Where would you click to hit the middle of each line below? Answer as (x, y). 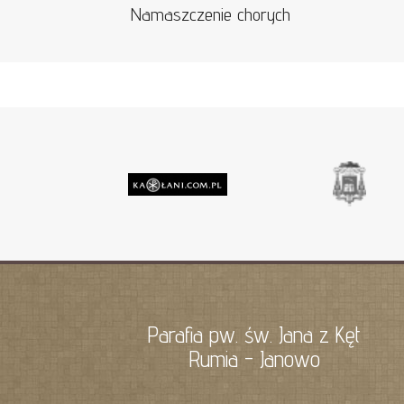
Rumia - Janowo (254, 359)
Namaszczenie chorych (210, 14)
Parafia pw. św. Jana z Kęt (254, 335)
